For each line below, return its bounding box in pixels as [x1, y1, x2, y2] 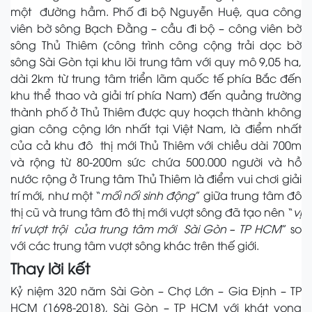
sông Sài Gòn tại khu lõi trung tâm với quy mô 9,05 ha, [10, 53, 302, 69]
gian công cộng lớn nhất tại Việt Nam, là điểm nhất [10, 120, 302, 136]
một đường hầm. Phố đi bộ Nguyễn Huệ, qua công [10, 3, 302, 19]
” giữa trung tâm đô [194, 187, 302, 203]
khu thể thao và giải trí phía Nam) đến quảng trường [10, 86, 302, 102]
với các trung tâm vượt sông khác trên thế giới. [10, 237, 259, 253]
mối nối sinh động [101, 187, 195, 203]
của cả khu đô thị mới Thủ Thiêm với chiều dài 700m [10, 136, 302, 153]
